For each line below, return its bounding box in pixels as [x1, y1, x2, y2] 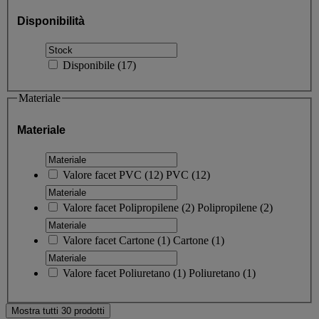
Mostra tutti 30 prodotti [11, 305, 105, 316]
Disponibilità [17, 15, 85, 28]
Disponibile [63, 59, 117, 72]
